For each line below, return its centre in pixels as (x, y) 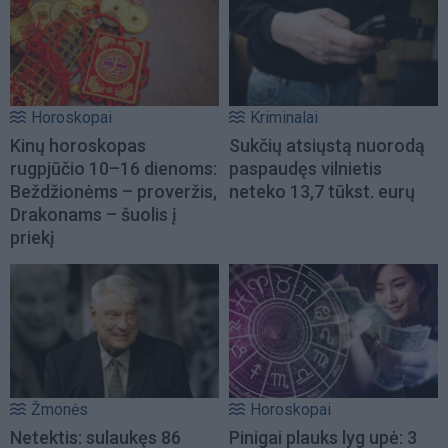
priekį (32, 237)
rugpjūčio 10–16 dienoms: (113, 168)
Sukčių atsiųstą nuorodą (327, 145)
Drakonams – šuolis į (93, 214)
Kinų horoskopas (78, 145)
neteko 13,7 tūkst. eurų (322, 191)
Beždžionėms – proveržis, (113, 191)
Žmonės (59, 410)
